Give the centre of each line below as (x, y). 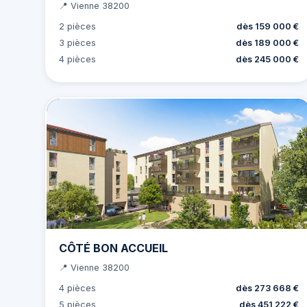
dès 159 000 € (267, 26)
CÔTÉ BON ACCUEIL (113, 248)
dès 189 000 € (267, 42)
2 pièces (77, 26)
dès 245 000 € (267, 59)
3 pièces (77, 42)
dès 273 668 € (267, 288)
